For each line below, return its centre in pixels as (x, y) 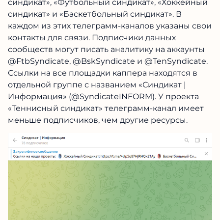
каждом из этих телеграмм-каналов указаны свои (110, 26)
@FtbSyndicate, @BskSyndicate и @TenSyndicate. (108, 61)
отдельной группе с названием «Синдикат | (97, 85)
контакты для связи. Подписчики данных (92, 38)
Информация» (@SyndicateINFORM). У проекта (103, 96)
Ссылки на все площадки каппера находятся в (103, 73)
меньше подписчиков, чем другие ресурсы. (98, 120)
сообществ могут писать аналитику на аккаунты (106, 49)
